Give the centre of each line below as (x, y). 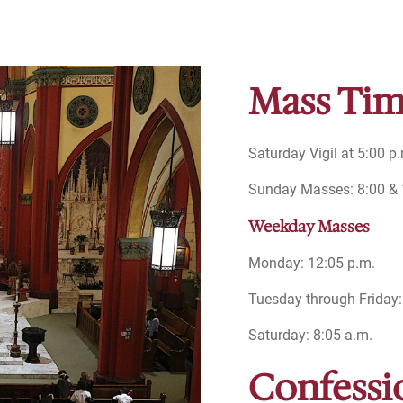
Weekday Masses (309, 226)
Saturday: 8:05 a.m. (310, 335)
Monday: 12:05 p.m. (311, 263)
